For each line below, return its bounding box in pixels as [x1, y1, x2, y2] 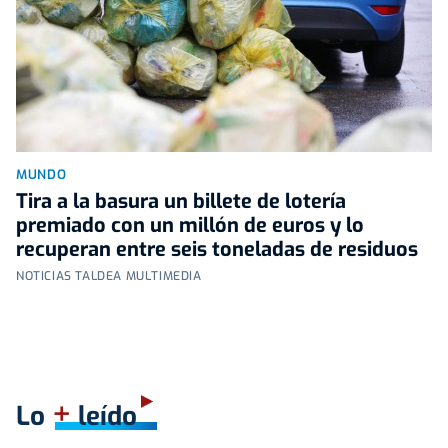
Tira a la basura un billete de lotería [16, 187, 346, 215]
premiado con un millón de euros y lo [16, 211, 364, 239]
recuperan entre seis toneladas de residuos [16, 235, 418, 263]
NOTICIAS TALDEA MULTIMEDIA [16, 267, 202, 284]
